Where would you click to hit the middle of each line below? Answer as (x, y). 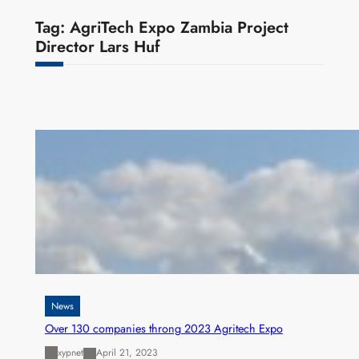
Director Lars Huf (97, 47)
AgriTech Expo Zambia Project (179, 28)
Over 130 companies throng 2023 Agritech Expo (163, 328)
